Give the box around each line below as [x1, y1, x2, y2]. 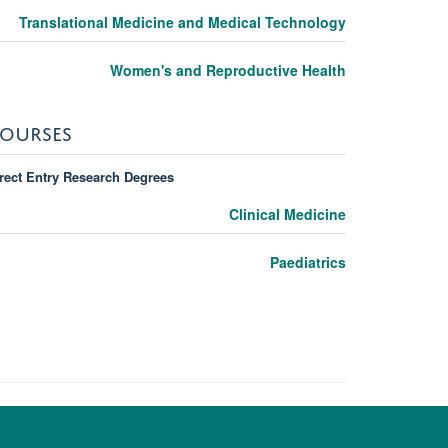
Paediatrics [269, 251, 346, 272]
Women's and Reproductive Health [109, 59, 346, 80]
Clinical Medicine [228, 203, 346, 224]
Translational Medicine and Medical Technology [18, 11, 346, 32]
